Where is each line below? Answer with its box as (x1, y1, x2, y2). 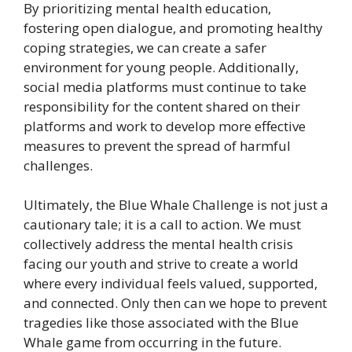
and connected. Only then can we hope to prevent (24, 294, 327, 313)
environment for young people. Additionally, (24, 57, 299, 76)
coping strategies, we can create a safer (24, 38, 266, 57)
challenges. (24, 156, 93, 174)
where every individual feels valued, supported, (24, 274, 317, 293)
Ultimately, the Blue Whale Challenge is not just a (24, 196, 328, 214)
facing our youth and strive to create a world (24, 255, 299, 273)
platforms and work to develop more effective (24, 116, 306, 135)
